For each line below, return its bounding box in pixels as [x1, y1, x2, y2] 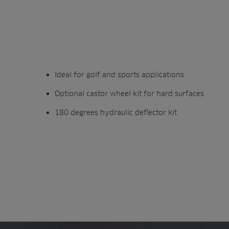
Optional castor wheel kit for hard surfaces [55, 89, 204, 98]
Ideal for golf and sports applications [55, 70, 184, 79]
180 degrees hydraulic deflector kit [55, 108, 177, 117]
